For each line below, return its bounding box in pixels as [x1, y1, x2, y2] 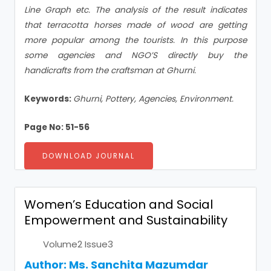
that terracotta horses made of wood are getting [24, 19, 247, 31]
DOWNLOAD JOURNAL [42, 151, 135, 161]
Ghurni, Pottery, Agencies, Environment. [73, 93, 233, 105]
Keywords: [24, 93, 73, 105]
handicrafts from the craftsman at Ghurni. [24, 65, 196, 76]
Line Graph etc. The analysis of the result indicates [24, 4, 247, 16]
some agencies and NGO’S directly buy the [24, 50, 247, 61]
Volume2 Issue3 [43, 237, 113, 250]
